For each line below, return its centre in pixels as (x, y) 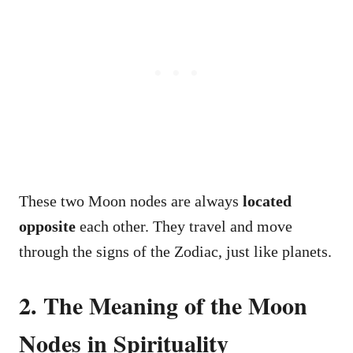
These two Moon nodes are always (131, 201)
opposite (47, 227)
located (267, 201)
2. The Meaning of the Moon (163, 305)
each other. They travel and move (184, 227)
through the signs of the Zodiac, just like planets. (175, 252)
